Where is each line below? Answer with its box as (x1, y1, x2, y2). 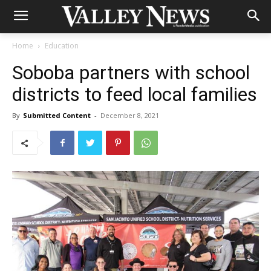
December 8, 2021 (100, 111, 159, 120)
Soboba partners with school (12, 61, 250, 84)
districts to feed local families (12, 83, 257, 106)
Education (45, 41, 79, 51)
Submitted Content (23, 111, 91, 120)
